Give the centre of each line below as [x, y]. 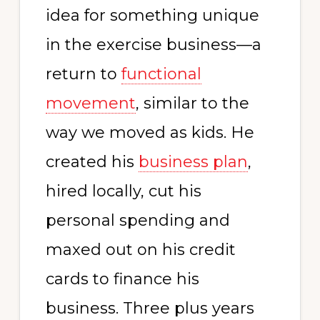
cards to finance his [122, 279]
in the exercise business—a [153, 45]
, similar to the [192, 103]
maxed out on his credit [140, 250]
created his [92, 162]
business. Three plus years [150, 308]
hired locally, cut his [123, 191]
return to [83, 74]
